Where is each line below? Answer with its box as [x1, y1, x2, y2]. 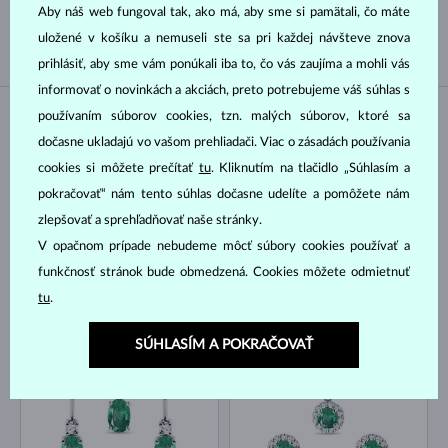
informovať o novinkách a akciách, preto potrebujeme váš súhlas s [38, 83, 410, 97]
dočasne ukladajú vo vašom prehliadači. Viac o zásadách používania [38, 135, 410, 149]
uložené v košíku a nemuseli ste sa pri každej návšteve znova [38, 31, 410, 45]
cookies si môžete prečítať [38, 161, 199, 175]
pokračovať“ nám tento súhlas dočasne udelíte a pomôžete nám [38, 187, 410, 201]
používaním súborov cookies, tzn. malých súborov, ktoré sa [38, 109, 410, 123]
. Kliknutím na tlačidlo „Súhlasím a [210, 161, 411, 175]
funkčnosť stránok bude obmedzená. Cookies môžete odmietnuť [38, 265, 410, 279]
